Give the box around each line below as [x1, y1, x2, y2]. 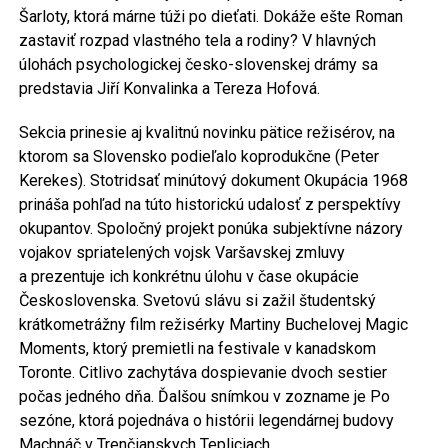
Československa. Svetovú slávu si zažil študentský [18, 291, 376, 311]
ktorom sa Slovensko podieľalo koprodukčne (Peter [18, 147, 379, 167]
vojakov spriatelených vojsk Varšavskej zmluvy [18, 243, 345, 263]
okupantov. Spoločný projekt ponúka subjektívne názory [18, 219, 403, 239]
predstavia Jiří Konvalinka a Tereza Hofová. [18, 79, 320, 99]
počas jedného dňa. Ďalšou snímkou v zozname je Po [18, 387, 390, 407]
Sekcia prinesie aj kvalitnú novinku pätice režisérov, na [18, 123, 395, 143]
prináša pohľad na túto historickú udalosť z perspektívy [18, 195, 401, 215]
